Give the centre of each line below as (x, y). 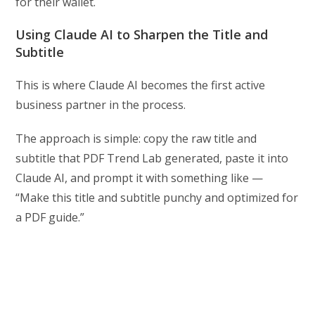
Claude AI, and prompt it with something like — (140, 178)
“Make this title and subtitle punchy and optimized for (157, 198)
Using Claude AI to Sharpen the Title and (142, 35)
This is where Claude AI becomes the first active (141, 85)
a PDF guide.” (50, 218)
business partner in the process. (101, 105)
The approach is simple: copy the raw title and (136, 139)
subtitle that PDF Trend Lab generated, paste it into (152, 159)
